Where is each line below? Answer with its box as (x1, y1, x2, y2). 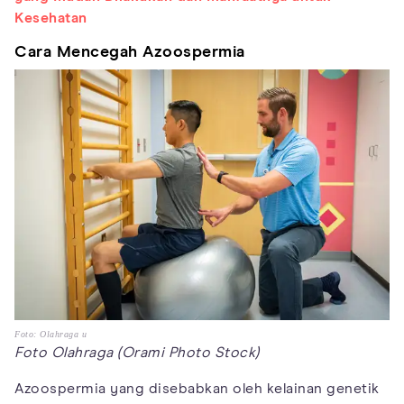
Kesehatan (14, 11, 87, 26)
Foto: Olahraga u (14, 328, 87, 339)
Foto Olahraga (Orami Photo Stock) (14, 344, 260, 360)
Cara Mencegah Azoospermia (14, 44, 245, 61)
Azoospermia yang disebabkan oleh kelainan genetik (14, 381, 380, 396)
